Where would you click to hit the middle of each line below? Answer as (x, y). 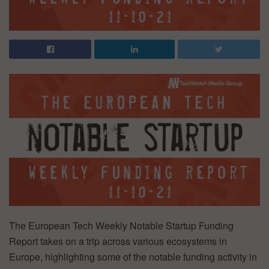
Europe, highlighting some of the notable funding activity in (133, 256)
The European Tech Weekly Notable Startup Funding (121, 225)
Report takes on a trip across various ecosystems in (118, 241)
